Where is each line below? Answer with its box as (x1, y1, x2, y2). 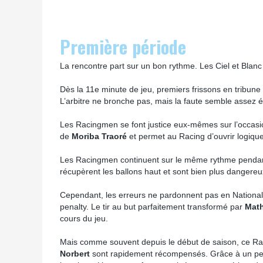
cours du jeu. (60, 214, 108, 223)
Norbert (60, 249, 90, 258)
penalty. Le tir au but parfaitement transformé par (60, 202, 245, 211)
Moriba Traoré (72, 131, 127, 141)
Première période (60, 33, 186, 60)
